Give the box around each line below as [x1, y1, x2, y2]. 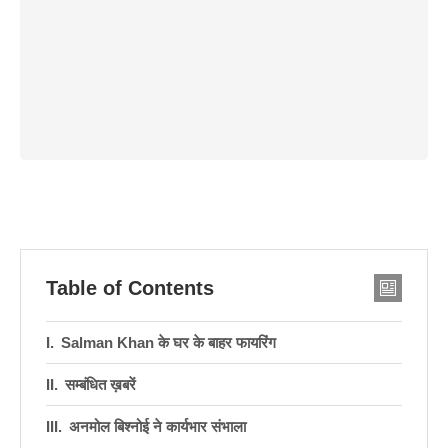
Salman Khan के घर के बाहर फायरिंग [61, 333, 276, 351]
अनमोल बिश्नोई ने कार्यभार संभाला [69, 417, 246, 435]
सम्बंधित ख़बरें [65, 375, 136, 393]
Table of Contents [46, 276, 214, 299]
